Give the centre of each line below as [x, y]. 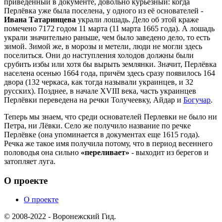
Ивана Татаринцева [40, 19]
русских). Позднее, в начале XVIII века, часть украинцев [100, 91]
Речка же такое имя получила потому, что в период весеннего [108, 143]
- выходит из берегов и [169, 152]
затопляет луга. [30, 161]
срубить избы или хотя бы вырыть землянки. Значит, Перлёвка [110, 64]
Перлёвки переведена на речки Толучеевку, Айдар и [94, 100]
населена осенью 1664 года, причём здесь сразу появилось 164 [110, 73]
